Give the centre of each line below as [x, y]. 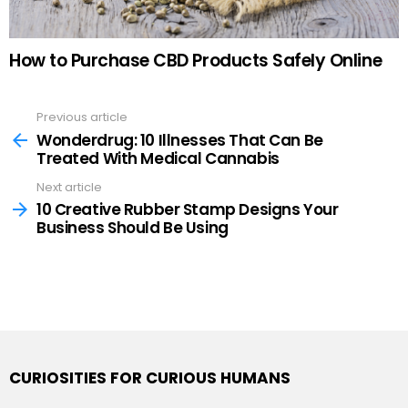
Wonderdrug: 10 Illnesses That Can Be [180, 140]
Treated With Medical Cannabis [158, 158]
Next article [69, 187]
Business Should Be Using [133, 228]
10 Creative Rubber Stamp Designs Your [188, 210]
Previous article [82, 117]
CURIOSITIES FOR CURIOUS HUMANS [150, 378]
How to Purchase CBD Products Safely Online [196, 61]
